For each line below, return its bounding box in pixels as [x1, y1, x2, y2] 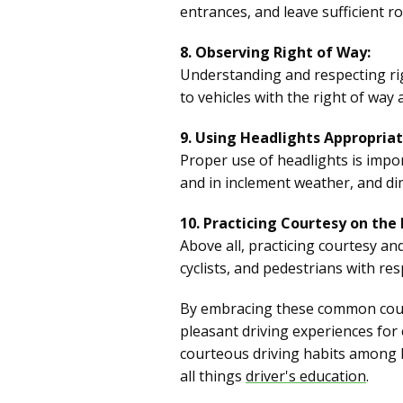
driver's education [246, 365, 366, 386]
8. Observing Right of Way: [180, 41, 371, 62]
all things [180, 365, 246, 386]
